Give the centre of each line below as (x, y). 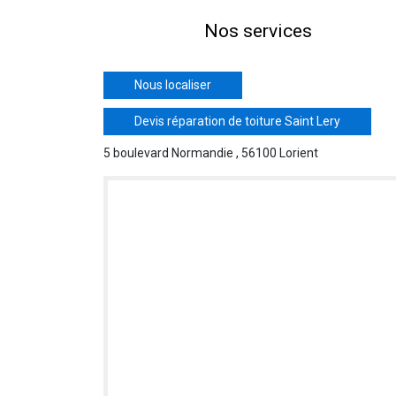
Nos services (258, 31)
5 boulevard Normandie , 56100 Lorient (211, 153)
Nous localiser (173, 85)
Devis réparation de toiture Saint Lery (237, 121)
